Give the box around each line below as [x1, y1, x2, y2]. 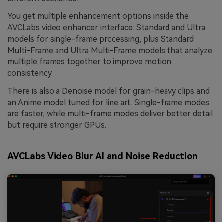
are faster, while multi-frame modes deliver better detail [7, 109, 213, 119]
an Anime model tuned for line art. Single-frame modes [7, 98, 209, 108]
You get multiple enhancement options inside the [7, 11, 189, 21]
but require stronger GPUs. [7, 120, 106, 130]
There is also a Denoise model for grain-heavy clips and [7, 86, 210, 96]
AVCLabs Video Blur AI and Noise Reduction [7, 150, 198, 161]
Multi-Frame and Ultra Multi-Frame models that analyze [7, 46, 212, 55]
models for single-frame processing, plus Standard [7, 34, 194, 44]
